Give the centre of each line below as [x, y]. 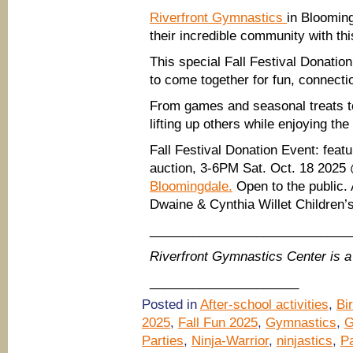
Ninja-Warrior [230, 341]
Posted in [171, 305]
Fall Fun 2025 [218, 323]
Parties [163, 341]
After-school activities [264, 305]
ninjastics [305, 341]
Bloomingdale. [191, 186]
